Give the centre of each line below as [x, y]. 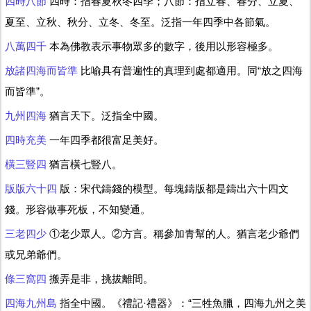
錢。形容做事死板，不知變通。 [78, 209]
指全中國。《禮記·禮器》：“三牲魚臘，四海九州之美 [182, 303]
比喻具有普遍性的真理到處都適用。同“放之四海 [190, 70]
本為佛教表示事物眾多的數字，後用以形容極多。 [162, 46]
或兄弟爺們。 [36, 254]
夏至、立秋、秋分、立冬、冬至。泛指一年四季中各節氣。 [140, 22]
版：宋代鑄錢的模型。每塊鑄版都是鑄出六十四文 [173, 188]
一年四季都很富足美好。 [105, 140]
